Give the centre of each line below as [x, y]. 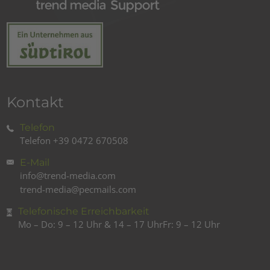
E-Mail [35, 162]
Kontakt [36, 102]
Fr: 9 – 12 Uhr [192, 224]
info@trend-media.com [68, 175]
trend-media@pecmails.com [78, 189]
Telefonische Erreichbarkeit [84, 211]
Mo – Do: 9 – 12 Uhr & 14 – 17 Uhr [91, 224]
